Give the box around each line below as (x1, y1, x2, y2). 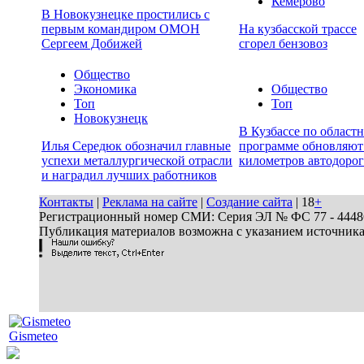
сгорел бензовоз (239, 37, 327, 51)
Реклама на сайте (102, 195, 197, 209)
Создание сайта (206, 195, 292, 209)
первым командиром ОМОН (41, 22, 200, 37)
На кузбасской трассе (239, 22, 357, 37)
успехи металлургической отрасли (41, 154, 232, 168)
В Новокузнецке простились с (41, 7, 210, 22)
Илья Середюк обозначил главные (41, 139, 231, 154)
